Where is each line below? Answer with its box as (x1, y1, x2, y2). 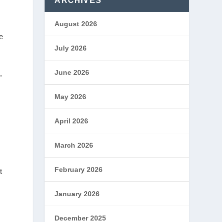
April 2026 (55, 117, 89, 125)
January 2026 (55, 190, 100, 198)
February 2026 (55, 166, 103, 173)
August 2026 (55, 20, 98, 28)
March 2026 (55, 141, 94, 149)
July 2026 (55, 44, 87, 52)
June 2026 (55, 68, 90, 76)
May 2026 (55, 93, 87, 101)
